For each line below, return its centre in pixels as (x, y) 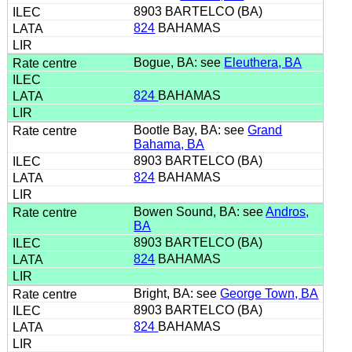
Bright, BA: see (177, 293)
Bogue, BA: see (179, 62)
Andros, (288, 211)
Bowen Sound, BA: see (200, 211)
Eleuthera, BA (263, 62)
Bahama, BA (169, 144)
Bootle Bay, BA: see (191, 130)
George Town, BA (269, 293)
